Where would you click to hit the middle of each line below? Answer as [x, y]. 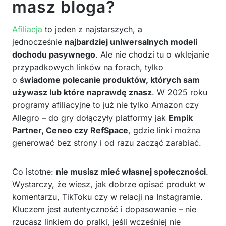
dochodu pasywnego [54, 54]
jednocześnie [38, 42]
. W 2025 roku [180, 92]
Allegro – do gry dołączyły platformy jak [90, 117]
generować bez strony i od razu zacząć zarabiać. [107, 143]
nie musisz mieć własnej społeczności [131, 171]
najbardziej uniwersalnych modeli [131, 42]
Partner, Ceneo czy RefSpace [70, 130]
